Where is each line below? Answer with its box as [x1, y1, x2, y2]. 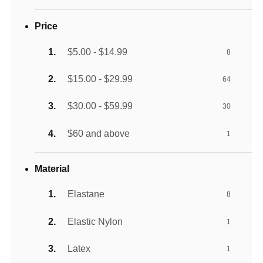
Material [35, 163, 70, 174]
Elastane [68, 189, 105, 200]
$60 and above [68, 128, 130, 139]
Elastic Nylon [68, 216, 123, 227]
